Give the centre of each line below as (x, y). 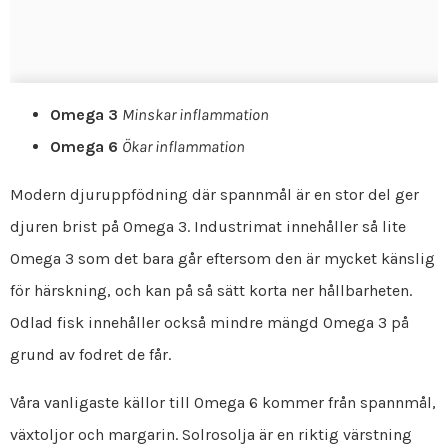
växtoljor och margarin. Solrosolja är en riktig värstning (211, 434)
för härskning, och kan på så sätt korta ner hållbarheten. (211, 290)
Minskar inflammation (195, 114)
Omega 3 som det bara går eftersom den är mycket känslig (222, 258)
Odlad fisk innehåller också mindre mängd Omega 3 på (209, 322)
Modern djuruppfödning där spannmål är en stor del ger (214, 194)
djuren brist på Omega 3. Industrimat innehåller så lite (208, 226)
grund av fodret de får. (90, 354)
